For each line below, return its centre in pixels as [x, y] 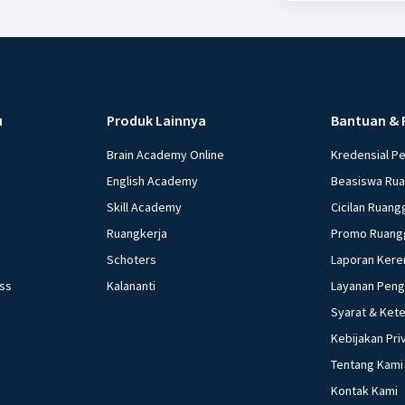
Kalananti [132, 285]
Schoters [132, 259]
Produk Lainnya [157, 120]
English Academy [153, 180]
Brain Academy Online [166, 154]
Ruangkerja [137, 233]
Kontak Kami [364, 390]
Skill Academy [145, 207]
